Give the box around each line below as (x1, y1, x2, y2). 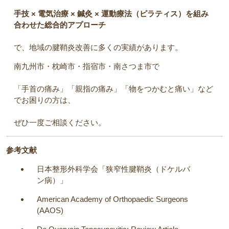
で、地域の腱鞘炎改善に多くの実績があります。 (14, 43, 182, 52)
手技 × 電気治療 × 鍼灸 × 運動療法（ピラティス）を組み (14, 9, 209, 18)
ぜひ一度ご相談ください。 (14, 118, 106, 127)
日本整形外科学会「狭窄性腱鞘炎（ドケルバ (37, 165, 190, 174)
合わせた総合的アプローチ (14, 20, 106, 30)
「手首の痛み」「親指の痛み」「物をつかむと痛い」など (14, 84, 213, 94)
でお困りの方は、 (14, 96, 75, 105)
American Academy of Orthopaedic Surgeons (37, 195, 188, 204)
